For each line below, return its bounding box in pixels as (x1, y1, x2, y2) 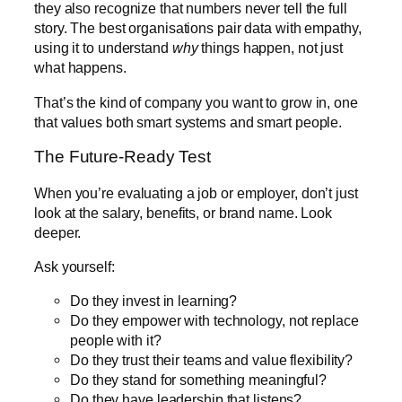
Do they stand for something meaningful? (70, 371, 328, 389)
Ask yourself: (34, 258, 115, 275)
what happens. (34, 59, 127, 76)
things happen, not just (197, 39, 344, 57)
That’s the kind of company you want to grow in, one (34, 93, 358, 110)
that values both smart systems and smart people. (34, 113, 343, 130)
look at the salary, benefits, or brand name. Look (34, 204, 333, 221)
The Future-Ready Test (34, 147, 211, 167)
